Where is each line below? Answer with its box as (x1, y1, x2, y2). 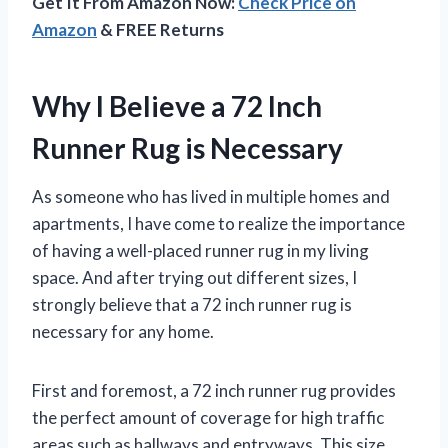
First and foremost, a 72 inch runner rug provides (32, 380, 396, 402)
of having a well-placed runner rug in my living (32, 240, 369, 262)
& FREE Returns (97, 19, 224, 41)
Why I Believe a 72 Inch (32, 89, 322, 124)
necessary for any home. (32, 321, 214, 343)
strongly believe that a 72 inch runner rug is (32, 294, 352, 316)
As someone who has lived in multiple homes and (32, 186, 390, 208)
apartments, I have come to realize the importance (32, 213, 405, 235)
